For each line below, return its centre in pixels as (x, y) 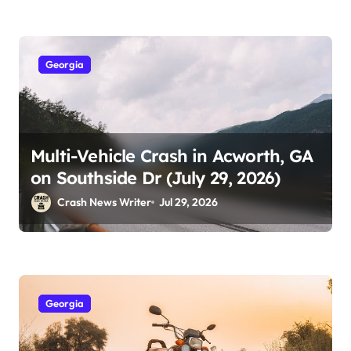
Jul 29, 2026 (189, 202)
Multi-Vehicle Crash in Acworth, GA (172, 156)
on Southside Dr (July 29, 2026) (156, 177)
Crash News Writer (104, 202)
